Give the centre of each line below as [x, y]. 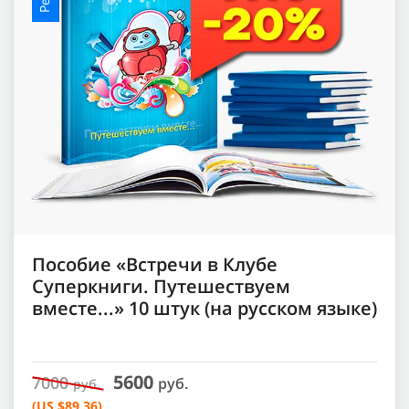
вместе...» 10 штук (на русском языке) [204, 309]
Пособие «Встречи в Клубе [155, 265]
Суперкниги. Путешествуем [161, 287]
